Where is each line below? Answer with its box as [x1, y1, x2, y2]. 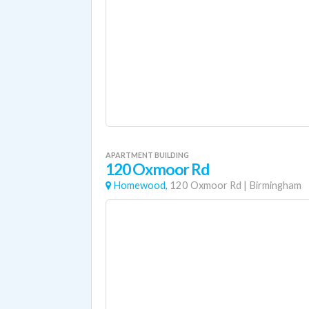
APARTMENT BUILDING [106, 150, 189, 159]
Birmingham [249, 179, 301, 191]
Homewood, [113, 179, 168, 191]
